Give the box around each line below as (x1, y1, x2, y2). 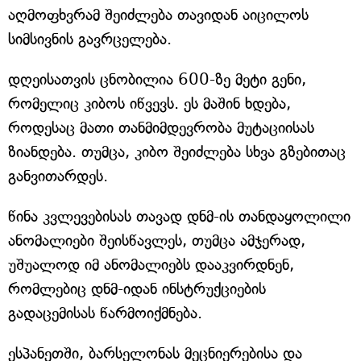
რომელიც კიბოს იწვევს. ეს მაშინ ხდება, (8, 94, 291, 114)
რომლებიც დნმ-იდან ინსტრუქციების (8, 280, 266, 299)
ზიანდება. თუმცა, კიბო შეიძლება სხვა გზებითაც (8, 143, 346, 162)
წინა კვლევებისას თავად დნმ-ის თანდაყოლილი (8, 207, 351, 226)
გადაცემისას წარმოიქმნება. (8, 304, 202, 323)
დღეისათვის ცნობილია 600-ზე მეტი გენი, (8, 70, 306, 89)
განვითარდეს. (8, 167, 108, 186)
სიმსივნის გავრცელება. (8, 30, 172, 49)
